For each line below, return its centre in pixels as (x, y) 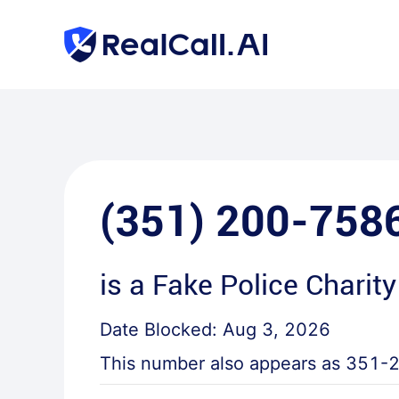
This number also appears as (223, 363)
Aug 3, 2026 (277, 330)
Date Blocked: (161, 330)
